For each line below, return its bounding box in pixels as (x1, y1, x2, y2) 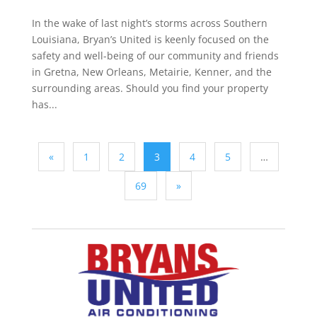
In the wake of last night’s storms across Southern (31, 16, 267, 30)
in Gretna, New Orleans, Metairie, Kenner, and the (31, 64, 272, 79)
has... (31, 97, 57, 111)
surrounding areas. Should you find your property (31, 81, 268, 95)
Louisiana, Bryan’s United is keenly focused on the (31, 32, 269, 46)
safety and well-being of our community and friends (31, 48, 279, 62)
